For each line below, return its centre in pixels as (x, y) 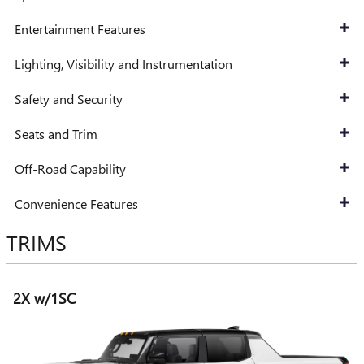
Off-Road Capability (70, 168)
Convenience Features (76, 203)
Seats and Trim (56, 133)
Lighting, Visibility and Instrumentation (123, 63)
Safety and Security (69, 98)
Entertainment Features (80, 28)
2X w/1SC (44, 298)
